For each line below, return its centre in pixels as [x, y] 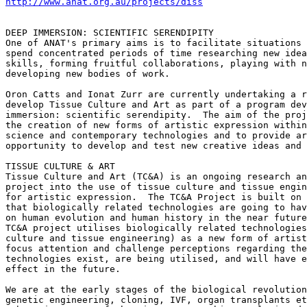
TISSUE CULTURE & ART [60, 166]
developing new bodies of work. [88, 74]
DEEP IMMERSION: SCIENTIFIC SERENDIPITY [110, 33]
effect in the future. [63, 269]
